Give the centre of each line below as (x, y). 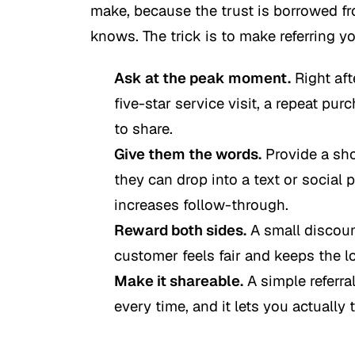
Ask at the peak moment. (202, 77)
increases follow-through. (201, 204)
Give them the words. (188, 153)
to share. (143, 128)
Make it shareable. (179, 280)
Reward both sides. (180, 229)
